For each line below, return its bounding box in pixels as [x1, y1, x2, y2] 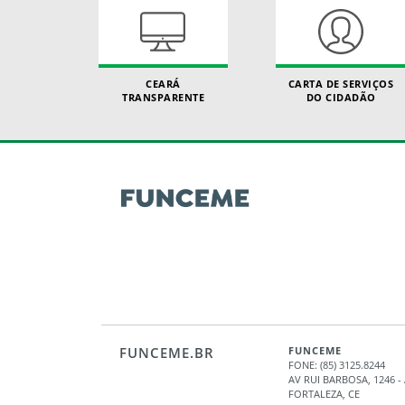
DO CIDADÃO [306, 89, 376, 104]
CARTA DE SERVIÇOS [287, 76, 394, 90]
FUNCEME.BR [119, 343, 214, 363]
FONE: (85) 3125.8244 [287, 357, 385, 372]
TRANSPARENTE [122, 89, 205, 104]
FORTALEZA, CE [287, 386, 360, 400]
